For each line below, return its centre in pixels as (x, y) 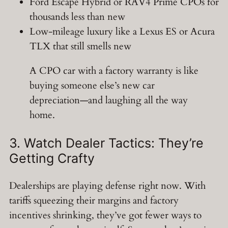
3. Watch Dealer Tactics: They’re (106, 143)
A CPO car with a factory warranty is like (114, 71)
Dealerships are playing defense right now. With (107, 186)
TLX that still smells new (80, 46)
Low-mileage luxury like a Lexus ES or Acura (122, 31)
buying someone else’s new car (92, 85)
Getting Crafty (52, 159)
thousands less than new (77, 17)
